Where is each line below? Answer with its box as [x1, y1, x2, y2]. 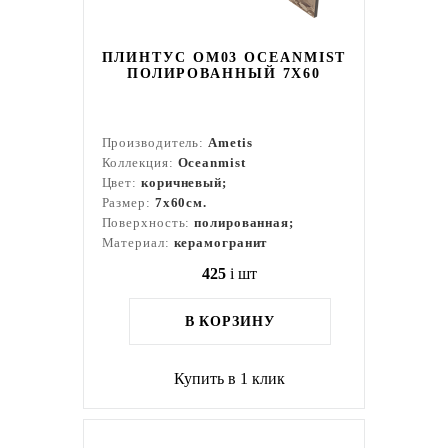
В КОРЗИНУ [184, 314, 275, 329]
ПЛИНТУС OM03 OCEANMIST [101, 50, 347, 65]
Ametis [208, 135, 253, 150]
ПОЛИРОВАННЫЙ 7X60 [126, 66, 322, 81]
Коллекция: [101, 155, 178, 170]
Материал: [101, 235, 174, 250]
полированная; [194, 215, 294, 230]
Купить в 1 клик [174, 370, 286, 387]
